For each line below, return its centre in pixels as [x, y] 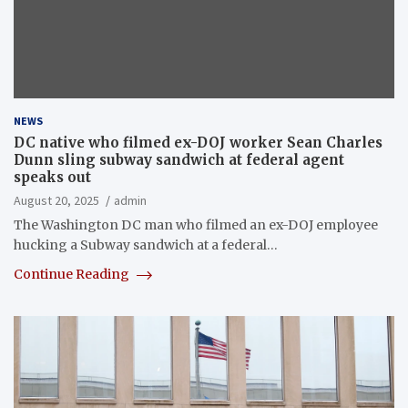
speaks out [52, 178]
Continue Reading [73, 275]
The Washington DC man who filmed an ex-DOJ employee [196, 225]
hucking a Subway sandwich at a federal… [146, 245]
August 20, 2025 [56, 201]
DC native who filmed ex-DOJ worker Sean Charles [198, 143]
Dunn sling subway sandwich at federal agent [179, 160]
